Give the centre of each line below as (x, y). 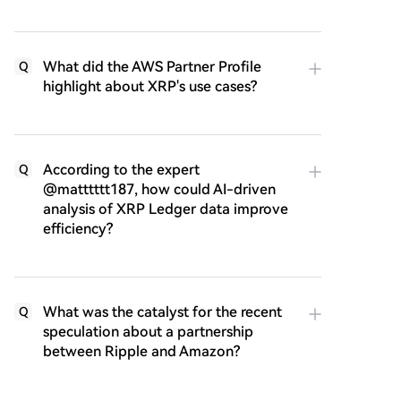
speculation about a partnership (148, 332)
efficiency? (78, 229)
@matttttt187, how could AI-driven (159, 189)
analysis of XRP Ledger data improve (166, 209)
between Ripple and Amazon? (141, 351)
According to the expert (121, 170)
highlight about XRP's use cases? (150, 86)
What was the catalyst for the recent (162, 312)
